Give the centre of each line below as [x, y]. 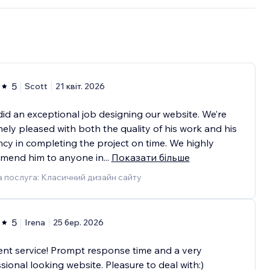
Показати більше [150, 158]
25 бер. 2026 [78, 223]
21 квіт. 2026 [80, 86]
